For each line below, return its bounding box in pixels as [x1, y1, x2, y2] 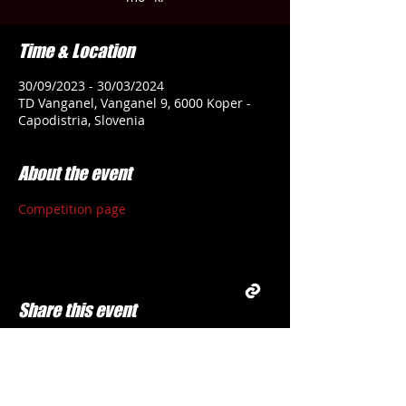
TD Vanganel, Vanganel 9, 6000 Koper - [18, 94, 251, 111]
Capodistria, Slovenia [18, 111, 145, 129]
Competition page [18, 200, 126, 217]
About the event [18, 162, 131, 184]
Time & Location [18, 40, 134, 62]
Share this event [18, 299, 136, 321]
